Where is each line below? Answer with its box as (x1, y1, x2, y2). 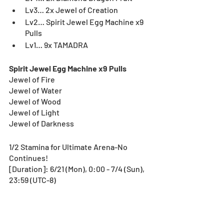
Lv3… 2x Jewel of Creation (25, 4, 118, 14)
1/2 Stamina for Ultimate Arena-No (9, 141, 129, 151)
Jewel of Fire (9, 74, 55, 84)
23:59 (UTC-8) (9, 174, 56, 184)
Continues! (9, 152, 48, 162)
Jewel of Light (9, 107, 59, 117)
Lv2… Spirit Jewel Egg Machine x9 (25, 16, 145, 26)
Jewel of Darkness (9, 118, 74, 128)
